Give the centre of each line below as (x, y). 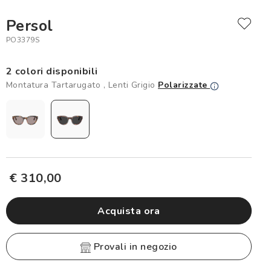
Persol (29, 26)
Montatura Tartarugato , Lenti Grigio (82, 85)
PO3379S (23, 40)
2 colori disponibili (52, 71)
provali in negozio (139, 247)
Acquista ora (129, 211)
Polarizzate (184, 85)
